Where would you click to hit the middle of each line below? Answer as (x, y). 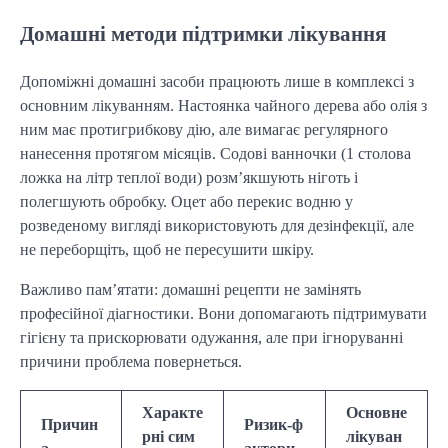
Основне (376, 412)
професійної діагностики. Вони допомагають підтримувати (223, 313)
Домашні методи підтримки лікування (203, 33)
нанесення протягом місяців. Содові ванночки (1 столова (215, 153)
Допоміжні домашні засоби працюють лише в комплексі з (217, 81)
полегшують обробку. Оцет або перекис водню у (186, 201)
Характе (172, 412)
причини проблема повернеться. (131, 361)
